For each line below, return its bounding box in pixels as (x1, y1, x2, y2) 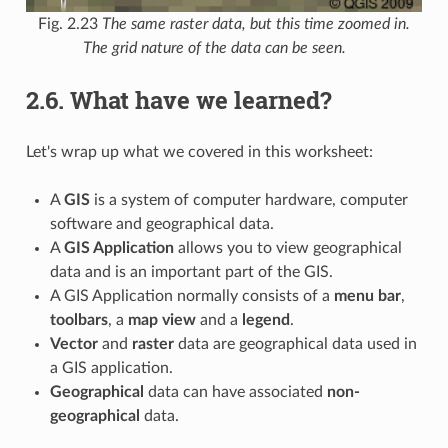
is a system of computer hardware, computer (89, 192, 408, 209)
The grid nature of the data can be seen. (82, 40, 346, 57)
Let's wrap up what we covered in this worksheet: (25, 144, 373, 161)
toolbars (49, 312, 108, 329)
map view (127, 312, 196, 329)
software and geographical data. (49, 216, 274, 233)
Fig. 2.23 (38, 16, 102, 33)
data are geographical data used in (173, 336, 417, 353)
